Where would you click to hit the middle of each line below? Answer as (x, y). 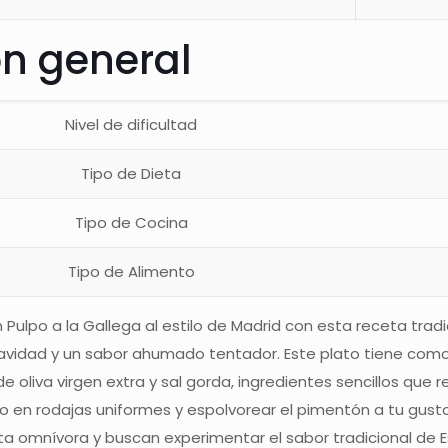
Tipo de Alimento (131, 271)
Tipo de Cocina (131, 222)
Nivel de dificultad (131, 124)
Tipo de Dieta (131, 173)
